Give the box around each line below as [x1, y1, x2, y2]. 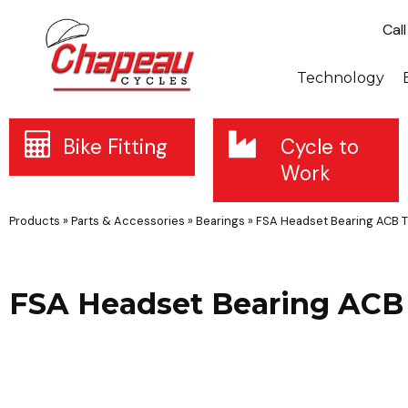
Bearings [196, 213, 245, 229]
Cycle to [280, 134, 359, 160]
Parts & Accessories [71, 213, 185, 229]
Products [9, 213, 60, 229]
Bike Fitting [63, 134, 168, 160]
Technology [297, 69, 384, 87]
